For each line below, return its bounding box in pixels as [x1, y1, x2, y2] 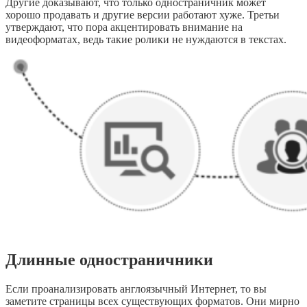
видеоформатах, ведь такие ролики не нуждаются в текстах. [5, 33, 286, 45]
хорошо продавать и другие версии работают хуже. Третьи [5, 8, 280, 21]
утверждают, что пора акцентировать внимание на [5, 21, 243, 33]
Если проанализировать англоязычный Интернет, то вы [5, 282, 267, 295]
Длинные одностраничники [5, 250, 213, 269]
